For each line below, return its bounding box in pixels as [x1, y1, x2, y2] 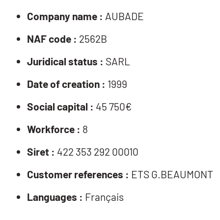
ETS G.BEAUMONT [129, 167, 213, 180]
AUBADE [103, 9, 144, 22]
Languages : [27, 190, 83, 203]
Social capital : [27, 100, 94, 112]
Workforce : [27, 122, 81, 135]
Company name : [27, 9, 103, 22]
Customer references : [27, 167, 129, 180]
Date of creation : [27, 77, 106, 90]
